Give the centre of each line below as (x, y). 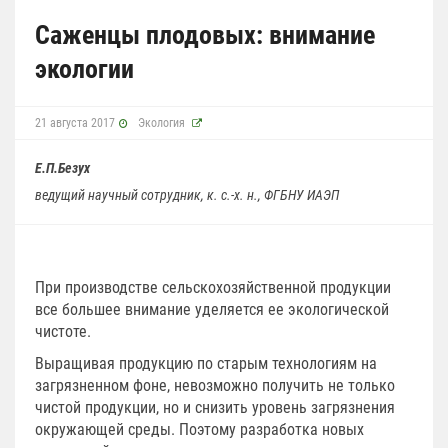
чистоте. (63, 331)
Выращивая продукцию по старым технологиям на (206, 363)
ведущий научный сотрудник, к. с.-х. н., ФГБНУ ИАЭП (187, 194)
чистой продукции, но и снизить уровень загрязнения (215, 407)
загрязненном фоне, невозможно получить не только (215, 385)
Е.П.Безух (62, 167)
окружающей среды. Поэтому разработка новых (199, 429)
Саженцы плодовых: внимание (205, 34)
